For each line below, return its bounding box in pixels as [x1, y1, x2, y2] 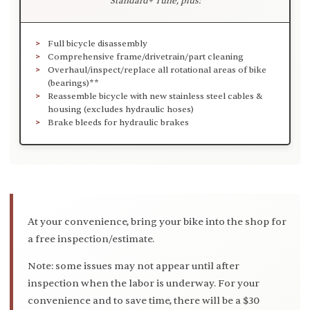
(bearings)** [47, 77, 99, 89]
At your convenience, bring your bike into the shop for [28, 215, 286, 228]
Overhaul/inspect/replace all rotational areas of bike [47, 64, 266, 75]
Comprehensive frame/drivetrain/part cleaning [47, 51, 244, 62]
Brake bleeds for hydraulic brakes [47, 116, 189, 128]
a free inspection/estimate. [28, 232, 154, 245]
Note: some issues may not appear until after [28, 259, 239, 272]
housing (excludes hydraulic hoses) [47, 103, 194, 115]
